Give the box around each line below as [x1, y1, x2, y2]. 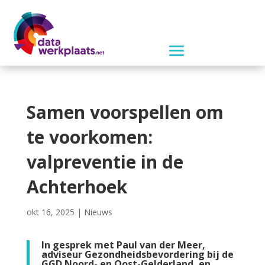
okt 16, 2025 [26, 206, 75, 218]
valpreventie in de [26, 149, 183, 174]
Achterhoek [26, 174, 127, 199]
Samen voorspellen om [26, 99, 224, 124]
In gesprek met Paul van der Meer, [41, 238, 205, 251]
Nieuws [83, 206, 112, 218]
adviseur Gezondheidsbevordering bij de [41, 247, 234, 261]
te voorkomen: [26, 124, 153, 149]
